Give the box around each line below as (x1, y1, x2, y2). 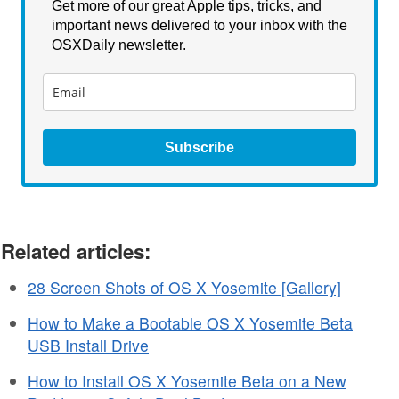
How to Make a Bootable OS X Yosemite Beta (28, 311, 353, 334)
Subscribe (165, 139, 234, 155)
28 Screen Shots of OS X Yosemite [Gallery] (28, 275, 341, 298)
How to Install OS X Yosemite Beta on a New (28, 369, 346, 392)
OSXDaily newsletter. (52, 37, 190, 53)
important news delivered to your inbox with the (52, 17, 347, 33)
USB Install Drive (28, 333, 149, 356)
